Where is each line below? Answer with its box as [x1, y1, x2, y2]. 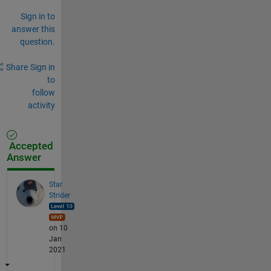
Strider [48, 191, 70, 200]
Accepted [6, 140, 53, 152]
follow [31, 87, 55, 97]
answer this [11, 24, 55, 34]
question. [19, 36, 55, 47]
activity [27, 100, 55, 110]
